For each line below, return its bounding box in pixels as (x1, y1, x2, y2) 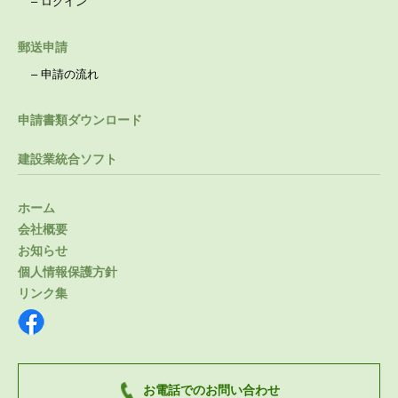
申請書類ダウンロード (18, 113, 142, 127)
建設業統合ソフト (18, 152, 117, 166)
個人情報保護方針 (18, 265, 117, 279)
